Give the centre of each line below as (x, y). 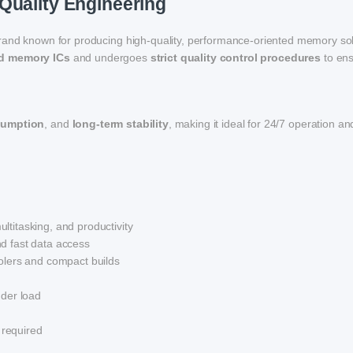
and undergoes (110, 58)
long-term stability (120, 124)
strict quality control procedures (236, 58)
